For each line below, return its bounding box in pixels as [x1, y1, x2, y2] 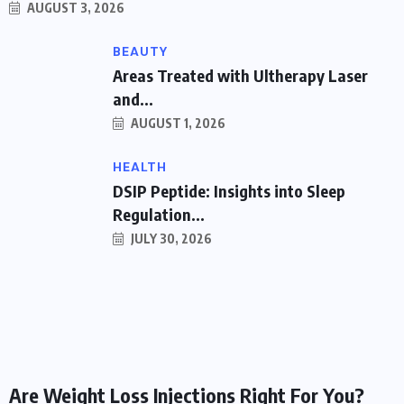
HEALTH [113, 158, 167, 175]
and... [113, 87, 153, 109]
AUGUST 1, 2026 [128, 115, 225, 131]
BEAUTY [113, 42, 168, 60]
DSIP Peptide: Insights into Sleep [113, 179, 345, 201]
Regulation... [113, 203, 205, 225]
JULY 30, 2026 [128, 230, 212, 246]
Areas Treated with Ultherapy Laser [113, 64, 368, 86]
